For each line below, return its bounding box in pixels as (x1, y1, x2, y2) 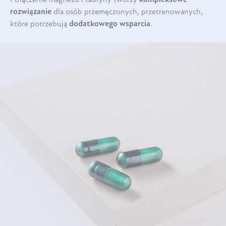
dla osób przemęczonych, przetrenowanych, (51, 8, 203, 16)
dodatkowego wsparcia (69, 20, 150, 28)
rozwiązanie (10, 8, 51, 16)
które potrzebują (10, 20, 69, 28)
